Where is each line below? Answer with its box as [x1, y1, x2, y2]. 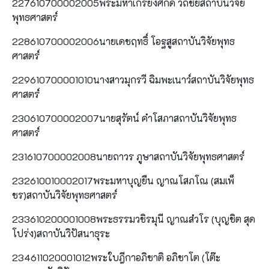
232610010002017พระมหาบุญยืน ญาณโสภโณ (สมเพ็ [12, 174, 234, 187]
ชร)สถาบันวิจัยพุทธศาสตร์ [12, 188, 117, 201]
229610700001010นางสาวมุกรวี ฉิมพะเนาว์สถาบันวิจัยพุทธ [12, 73, 254, 86]
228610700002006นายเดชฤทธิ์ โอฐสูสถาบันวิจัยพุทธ [12, 34, 235, 47]
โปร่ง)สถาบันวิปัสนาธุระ [12, 226, 110, 240]
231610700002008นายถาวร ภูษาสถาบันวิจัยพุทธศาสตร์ [12, 150, 244, 163]
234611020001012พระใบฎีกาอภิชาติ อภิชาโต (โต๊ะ [12, 250, 220, 264]
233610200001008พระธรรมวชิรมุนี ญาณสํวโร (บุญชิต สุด [12, 212, 255, 225]
